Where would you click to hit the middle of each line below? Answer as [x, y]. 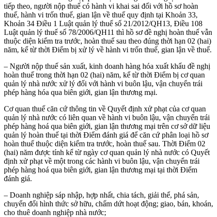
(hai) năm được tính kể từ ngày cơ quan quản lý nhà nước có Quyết [107, 152]
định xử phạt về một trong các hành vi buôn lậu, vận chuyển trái [102, 161]
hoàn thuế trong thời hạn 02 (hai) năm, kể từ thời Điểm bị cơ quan [104, 75]
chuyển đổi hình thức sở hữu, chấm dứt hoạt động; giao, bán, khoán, [108, 203]
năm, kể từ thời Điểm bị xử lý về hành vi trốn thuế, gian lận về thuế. [108, 49]
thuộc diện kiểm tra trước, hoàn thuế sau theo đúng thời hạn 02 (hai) [108, 41]
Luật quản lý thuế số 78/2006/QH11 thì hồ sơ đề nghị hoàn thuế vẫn [108, 32]
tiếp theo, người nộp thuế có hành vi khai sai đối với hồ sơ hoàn [101, 6]
